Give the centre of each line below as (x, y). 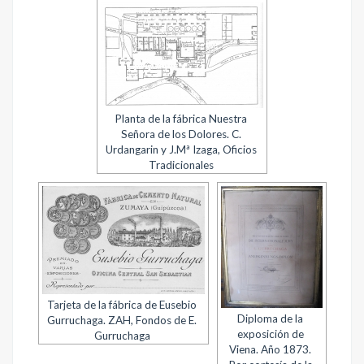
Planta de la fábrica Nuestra (181, 119)
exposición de (270, 334)
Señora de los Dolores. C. (181, 134)
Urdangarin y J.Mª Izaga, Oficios (181, 149)
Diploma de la (270, 318)
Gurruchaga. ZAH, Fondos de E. (122, 320)
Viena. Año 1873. (270, 349)
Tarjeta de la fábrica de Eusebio (122, 305)
